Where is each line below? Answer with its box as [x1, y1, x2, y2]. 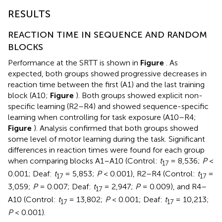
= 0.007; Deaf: [38, 181, 93, 191]
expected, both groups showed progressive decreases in [8, 68, 207, 78]
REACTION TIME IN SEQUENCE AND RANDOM [8, 29, 207, 40]
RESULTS [8, 7, 51, 20]
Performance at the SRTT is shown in [8, 57, 140, 67]
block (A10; [8, 90, 50, 100]
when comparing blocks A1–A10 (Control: [8, 156, 160, 166]
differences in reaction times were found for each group [8, 145, 205, 155]
